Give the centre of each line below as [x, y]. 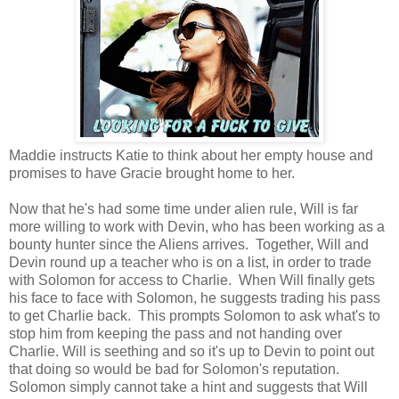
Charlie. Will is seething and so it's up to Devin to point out [191, 351]
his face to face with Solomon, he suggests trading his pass [195, 297]
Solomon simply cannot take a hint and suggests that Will [188, 387]
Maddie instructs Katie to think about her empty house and [191, 155]
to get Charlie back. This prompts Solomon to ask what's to [195, 315]
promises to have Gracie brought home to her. [154, 173]
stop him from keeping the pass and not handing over [175, 333]
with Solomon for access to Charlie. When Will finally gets [192, 280]
